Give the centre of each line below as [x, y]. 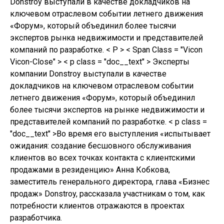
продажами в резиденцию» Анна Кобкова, [90, 170]
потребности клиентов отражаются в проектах [97, 206]
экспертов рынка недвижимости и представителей [106, 38]
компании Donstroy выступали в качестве [88, 74]
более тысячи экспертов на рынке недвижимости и [107, 110]
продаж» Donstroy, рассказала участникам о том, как [107, 194]
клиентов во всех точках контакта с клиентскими [102, 158]
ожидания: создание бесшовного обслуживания [100, 146]
